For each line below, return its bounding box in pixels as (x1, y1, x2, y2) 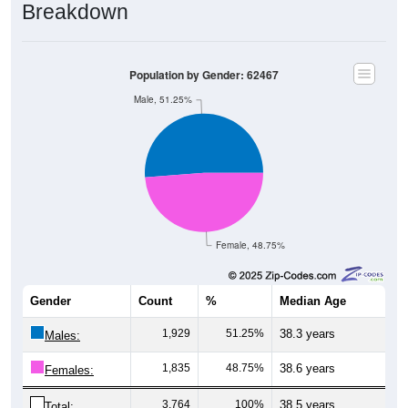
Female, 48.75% (216, 239, 286, 251)
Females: (45, 362, 94, 377)
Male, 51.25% (133, 93, 192, 106)
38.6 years (280, 361, 335, 375)
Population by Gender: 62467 (129, 66, 279, 83)
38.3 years (280, 326, 335, 341)
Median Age (280, 293, 346, 308)
